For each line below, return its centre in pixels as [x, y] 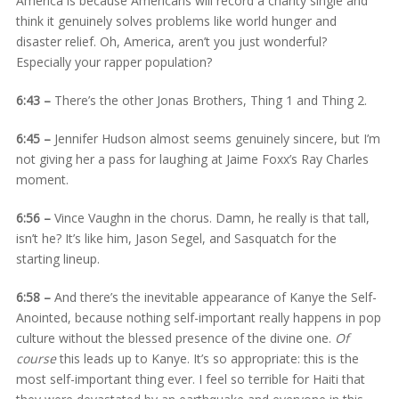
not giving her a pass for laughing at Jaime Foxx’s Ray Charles [192, 159]
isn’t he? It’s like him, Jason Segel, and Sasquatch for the [176, 238]
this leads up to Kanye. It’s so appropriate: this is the [207, 358]
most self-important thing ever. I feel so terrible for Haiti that [190, 379]
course [36, 358]
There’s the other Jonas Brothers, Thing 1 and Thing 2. [208, 100]
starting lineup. [57, 258]
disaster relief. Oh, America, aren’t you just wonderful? [171, 41]
